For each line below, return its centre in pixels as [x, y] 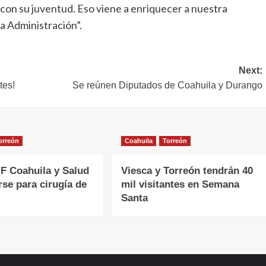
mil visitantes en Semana [180, 184]
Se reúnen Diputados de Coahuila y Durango [167, 85]
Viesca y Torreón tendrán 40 [187, 170]
